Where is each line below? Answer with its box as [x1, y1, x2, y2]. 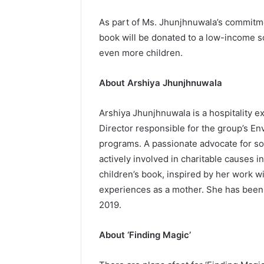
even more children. [99, 47, 183, 58]
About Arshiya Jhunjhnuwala [99, 77, 222, 88]
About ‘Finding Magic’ [99, 229, 191, 240]
